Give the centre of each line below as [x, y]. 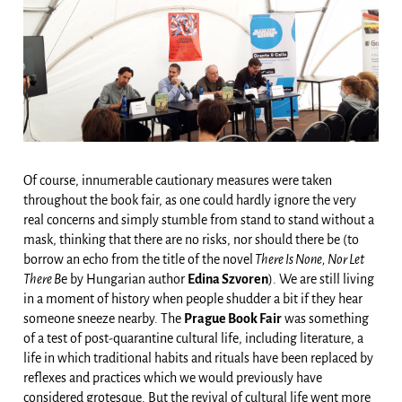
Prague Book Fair [233, 319]
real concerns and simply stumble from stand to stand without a [199, 220]
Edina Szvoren [228, 280]
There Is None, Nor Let [309, 260]
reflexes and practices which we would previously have [173, 378]
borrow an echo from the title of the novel [138, 260]
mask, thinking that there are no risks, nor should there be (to [191, 240]
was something [325, 319]
